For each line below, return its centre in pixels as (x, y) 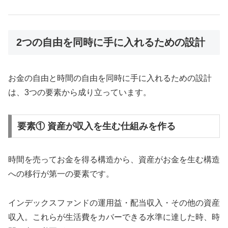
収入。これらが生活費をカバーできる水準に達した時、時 (114, 217)
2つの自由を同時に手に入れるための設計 (111, 42)
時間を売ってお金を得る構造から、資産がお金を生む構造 (114, 159)
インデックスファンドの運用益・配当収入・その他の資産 (114, 203)
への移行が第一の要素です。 (61, 174)
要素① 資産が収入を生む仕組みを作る (96, 126)
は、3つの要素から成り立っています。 (80, 93)
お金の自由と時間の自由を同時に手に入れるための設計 (110, 78)
